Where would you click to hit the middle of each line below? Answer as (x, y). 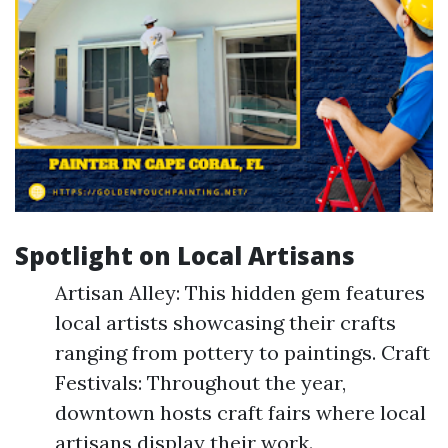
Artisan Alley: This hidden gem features (240, 292)
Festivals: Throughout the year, (200, 382)
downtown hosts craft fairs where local (240, 412)
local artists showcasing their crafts (225, 322)
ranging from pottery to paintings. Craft (242, 352)
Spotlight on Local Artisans (185, 255)
